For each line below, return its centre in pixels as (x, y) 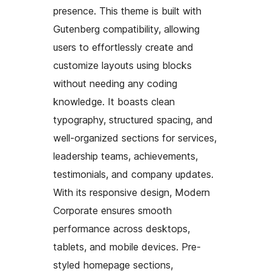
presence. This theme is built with (127, 11)
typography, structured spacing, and (133, 119)
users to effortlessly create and (123, 47)
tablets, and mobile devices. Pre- (127, 247)
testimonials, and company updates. (133, 174)
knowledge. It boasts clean (114, 101)
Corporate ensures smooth (113, 210)
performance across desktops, (122, 228)
